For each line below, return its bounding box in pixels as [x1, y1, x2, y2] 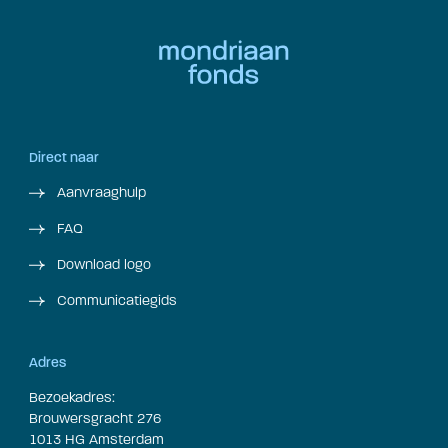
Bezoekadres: [29, 388, 115, 406]
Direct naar [29, 150, 99, 166]
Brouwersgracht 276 [29, 409, 161, 427]
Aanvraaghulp [52, 183, 146, 201]
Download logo [52, 255, 151, 273]
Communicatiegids [52, 291, 177, 309]
